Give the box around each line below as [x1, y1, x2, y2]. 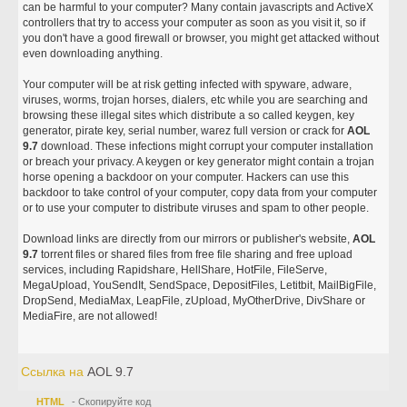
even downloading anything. [23, 47, 166, 60]
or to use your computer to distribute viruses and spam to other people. [23, 202, 370, 214]
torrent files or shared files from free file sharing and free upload [38, 248, 353, 261]
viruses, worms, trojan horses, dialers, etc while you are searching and [23, 94, 369, 106]
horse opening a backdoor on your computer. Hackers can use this [23, 171, 350, 184]
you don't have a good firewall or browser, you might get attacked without [23, 32, 380, 45]
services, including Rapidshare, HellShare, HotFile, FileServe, [23, 263, 328, 276]
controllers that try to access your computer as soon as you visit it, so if [23, 16, 366, 29]
